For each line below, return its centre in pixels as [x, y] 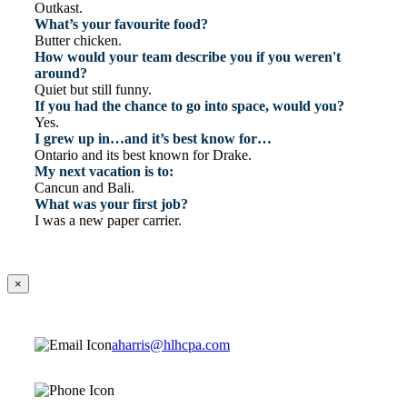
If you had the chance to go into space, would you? [189, 106]
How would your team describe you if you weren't [188, 57]
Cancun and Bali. [84, 188]
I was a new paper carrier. [108, 221]
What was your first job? [111, 204]
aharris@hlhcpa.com [171, 345]
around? [61, 74]
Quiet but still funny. [93, 90]
